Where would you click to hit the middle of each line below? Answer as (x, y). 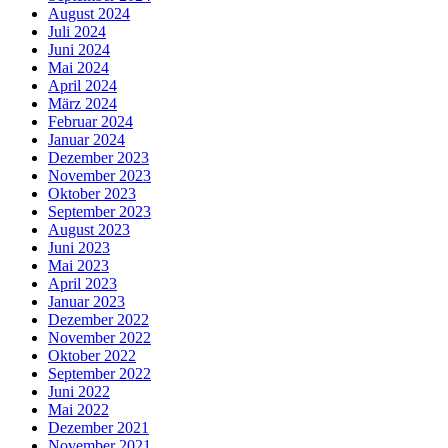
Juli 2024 (77, 31)
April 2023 (82, 283)
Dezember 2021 (98, 427)
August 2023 (89, 229)
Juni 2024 (79, 49)
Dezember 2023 (98, 157)
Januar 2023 (86, 301)
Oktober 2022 (92, 355)
